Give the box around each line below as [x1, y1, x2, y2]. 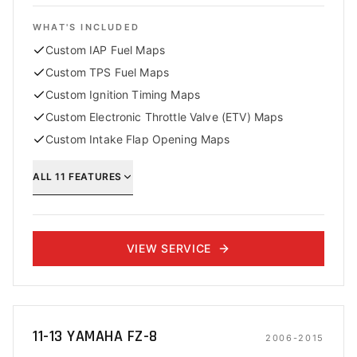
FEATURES [65, 170, 122, 182]
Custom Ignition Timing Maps [45, 88, 201, 101]
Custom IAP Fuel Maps [45, 43, 165, 57]
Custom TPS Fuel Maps [45, 65, 169, 79]
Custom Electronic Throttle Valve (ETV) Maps [45, 110, 284, 124]
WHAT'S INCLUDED [33, 22, 139, 33]
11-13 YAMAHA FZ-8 [33, 326, 158, 347]
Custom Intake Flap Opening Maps [45, 132, 230, 146]
